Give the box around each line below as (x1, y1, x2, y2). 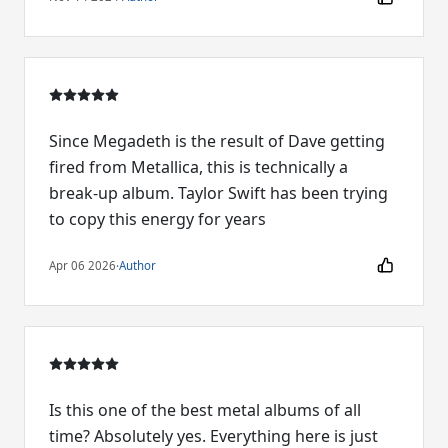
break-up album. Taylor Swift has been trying (49, 182, 388, 205)
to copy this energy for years (49, 208, 266, 231)
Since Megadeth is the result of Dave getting (49, 130, 385, 153)
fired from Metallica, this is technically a (49, 156, 348, 179)
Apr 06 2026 (49, 257, 116, 273)
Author (119, 257, 156, 273)
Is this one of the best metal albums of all (49, 399, 361, 422)
